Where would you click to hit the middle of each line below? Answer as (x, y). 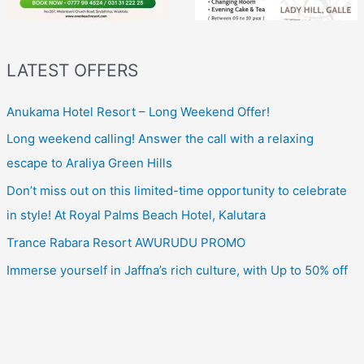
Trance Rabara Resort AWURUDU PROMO (126, 242)
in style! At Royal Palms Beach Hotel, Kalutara (136, 215)
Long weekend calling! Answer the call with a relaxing (160, 139)
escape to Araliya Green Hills (90, 163)
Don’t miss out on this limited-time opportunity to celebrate (177, 191)
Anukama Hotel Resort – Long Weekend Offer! (139, 111)
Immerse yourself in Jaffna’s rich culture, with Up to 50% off (178, 270)
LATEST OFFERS (73, 70)
